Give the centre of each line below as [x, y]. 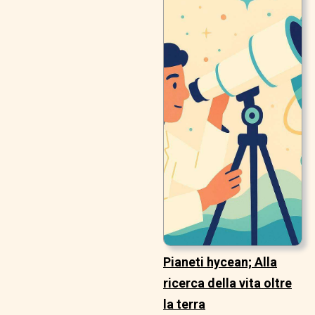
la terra [184, 304]
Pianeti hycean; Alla [220, 262]
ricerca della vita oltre [227, 283]
